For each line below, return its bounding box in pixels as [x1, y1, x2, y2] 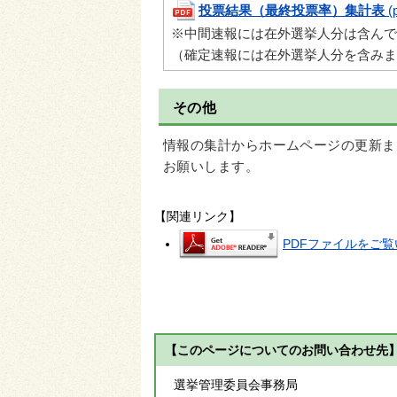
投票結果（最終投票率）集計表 [198, 3, 385, 18]
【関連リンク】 [154, 208, 241, 223]
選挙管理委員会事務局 [174, 377, 298, 392]
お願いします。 [163, 159, 263, 174]
